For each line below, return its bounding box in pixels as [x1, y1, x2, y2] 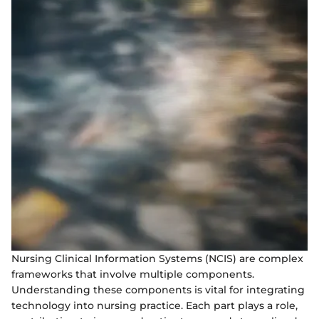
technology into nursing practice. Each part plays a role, [11, 298, 298, 312]
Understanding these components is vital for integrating [11, 283, 305, 296]
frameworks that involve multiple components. [11, 267, 254, 281]
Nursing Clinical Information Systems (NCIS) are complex [11, 251, 303, 265]
